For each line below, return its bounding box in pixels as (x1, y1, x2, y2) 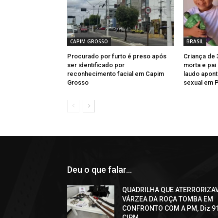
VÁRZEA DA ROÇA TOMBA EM (122, 195, 214, 203)
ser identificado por (67, 61, 125, 69)
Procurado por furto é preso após (67, 53, 166, 60)
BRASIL (186, 38, 203, 45)
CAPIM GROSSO (70, 38, 108, 45)
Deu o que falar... (67, 164, 132, 175)
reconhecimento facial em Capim (67, 70, 164, 78)
